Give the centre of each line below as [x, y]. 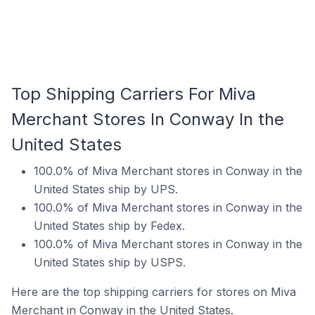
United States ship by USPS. [110, 262]
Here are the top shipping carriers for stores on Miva [154, 292]
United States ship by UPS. [106, 189]
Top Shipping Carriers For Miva [134, 94]
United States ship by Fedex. [109, 226]
